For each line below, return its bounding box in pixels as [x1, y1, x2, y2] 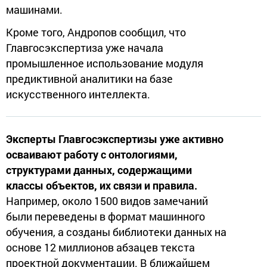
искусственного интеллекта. [6, 86, 150, 101]
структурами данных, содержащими [6, 162, 192, 177]
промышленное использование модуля [6, 55, 203, 70]
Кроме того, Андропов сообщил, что [6, 24, 186, 39]
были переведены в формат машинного [6, 209, 205, 223]
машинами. [6, 2, 63, 17]
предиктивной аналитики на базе [6, 71, 173, 86]
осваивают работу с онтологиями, [6, 147, 178, 162]
